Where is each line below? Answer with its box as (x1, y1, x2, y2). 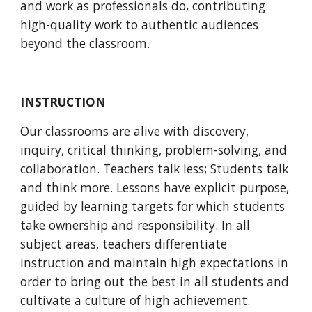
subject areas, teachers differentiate (20, 235, 228, 252)
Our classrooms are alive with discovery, (20, 123, 249, 139)
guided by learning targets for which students (20, 198, 286, 214)
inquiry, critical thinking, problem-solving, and (20, 141, 288, 158)
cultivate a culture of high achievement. (20, 292, 251, 309)
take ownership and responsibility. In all (20, 217, 251, 233)
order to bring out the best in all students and (20, 273, 290, 290)
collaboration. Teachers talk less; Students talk (20, 160, 289, 177)
